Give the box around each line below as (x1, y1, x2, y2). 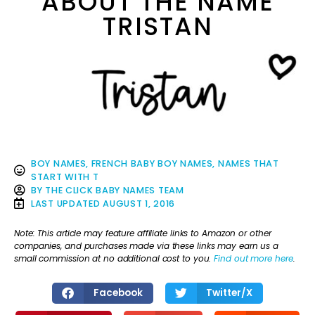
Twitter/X (206, 285, 252, 300)
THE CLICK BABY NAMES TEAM (45, 184, 184, 196)
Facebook (93, 285, 143, 300)
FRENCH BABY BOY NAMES (91, 157, 213, 169)
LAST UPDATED (31, 197, 101, 210)
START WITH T (31, 170, 99, 183)
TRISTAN (102, 9, 213, 44)
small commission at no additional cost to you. (14, 252, 214, 265)
